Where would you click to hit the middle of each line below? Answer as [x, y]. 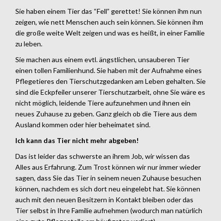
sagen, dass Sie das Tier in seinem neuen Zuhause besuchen [108, 178]
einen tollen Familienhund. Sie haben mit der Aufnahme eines [109, 70]
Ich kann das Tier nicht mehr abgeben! [77, 140]
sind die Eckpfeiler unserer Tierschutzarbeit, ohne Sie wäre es [110, 92]
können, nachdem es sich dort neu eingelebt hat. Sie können [108, 188]
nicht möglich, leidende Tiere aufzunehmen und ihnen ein [103, 103]
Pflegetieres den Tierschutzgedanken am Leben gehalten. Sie [110, 81]
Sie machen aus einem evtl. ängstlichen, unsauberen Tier [102, 59]
